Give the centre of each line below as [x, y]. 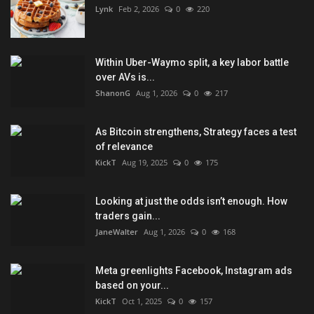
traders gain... [128, 216]
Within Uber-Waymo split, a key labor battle [192, 63]
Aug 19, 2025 [145, 163]
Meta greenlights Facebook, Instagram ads [194, 271]
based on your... [132, 286]
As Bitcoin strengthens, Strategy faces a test [196, 132]
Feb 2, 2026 [139, 9]
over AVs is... [125, 77]
